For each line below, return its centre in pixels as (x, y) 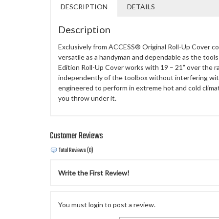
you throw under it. (87, 98)
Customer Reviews (77, 136)
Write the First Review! (94, 173)
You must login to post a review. (107, 205)
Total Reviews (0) (76, 151)
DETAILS (141, 6)
